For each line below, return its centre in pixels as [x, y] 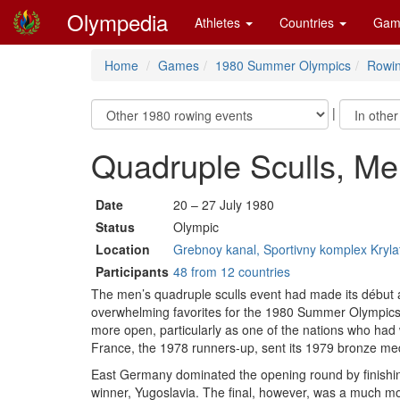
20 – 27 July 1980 [224, 204]
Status [115, 227]
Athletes [219, 22]
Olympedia [117, 22]
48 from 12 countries [232, 271]
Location [123, 249]
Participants [132, 271]
